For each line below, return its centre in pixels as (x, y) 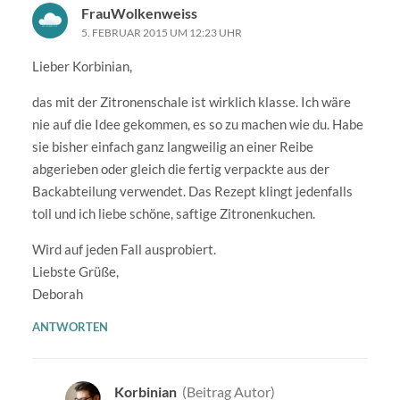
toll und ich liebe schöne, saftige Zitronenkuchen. (173, 213)
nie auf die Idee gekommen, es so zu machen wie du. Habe (197, 124)
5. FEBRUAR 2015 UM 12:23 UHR (161, 32)
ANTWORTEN (70, 326)
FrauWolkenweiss (139, 12)
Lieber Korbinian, (82, 66)
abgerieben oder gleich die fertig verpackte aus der (180, 168)
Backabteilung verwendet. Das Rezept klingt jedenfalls (192, 191)
